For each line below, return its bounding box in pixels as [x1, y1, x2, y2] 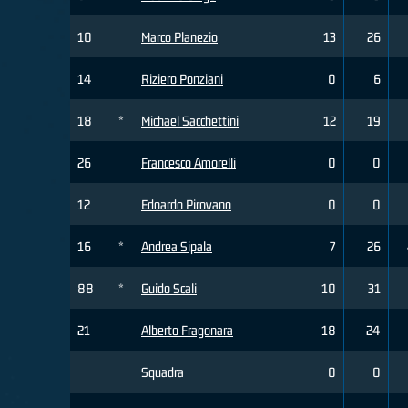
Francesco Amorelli [141, 155, 236, 171]
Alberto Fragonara [141, 322, 233, 339]
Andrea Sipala [141, 239, 212, 255]
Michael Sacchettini [141, 113, 239, 129]
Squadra [141, 364, 184, 381]
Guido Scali [141, 280, 197, 297]
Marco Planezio [141, 29, 218, 46]
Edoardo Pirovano [141, 197, 231, 213]
